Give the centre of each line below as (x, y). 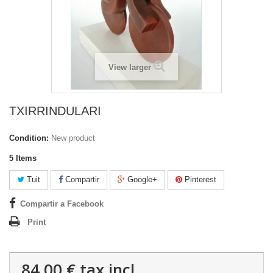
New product (73, 138)
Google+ (141, 180)
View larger (129, 68)
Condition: (29, 138)
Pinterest (199, 180)
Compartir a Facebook (62, 204)
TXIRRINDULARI (55, 111)
